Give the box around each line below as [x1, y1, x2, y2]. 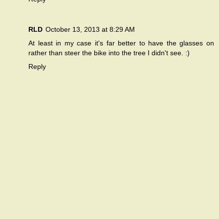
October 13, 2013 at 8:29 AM [45, 25, 135, 34]
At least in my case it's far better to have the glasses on [28, 39, 214, 47]
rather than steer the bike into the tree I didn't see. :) [28, 49, 190, 57]
